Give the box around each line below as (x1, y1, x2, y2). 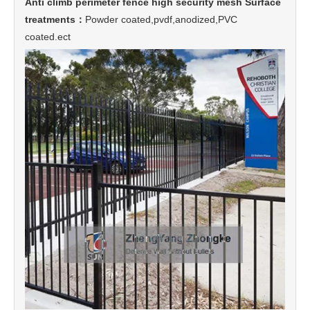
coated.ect (25, 30, 71, 42)
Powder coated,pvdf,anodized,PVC (85, 13, 237, 25)
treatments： (25, 13, 85, 25)
